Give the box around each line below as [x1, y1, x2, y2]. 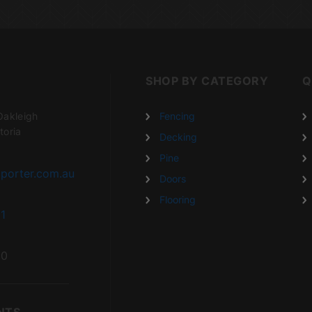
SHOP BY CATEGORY [146, 73, 269, 88]
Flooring [159, 193, 196, 205]
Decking [159, 130, 198, 143]
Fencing [159, 109, 196, 122]
